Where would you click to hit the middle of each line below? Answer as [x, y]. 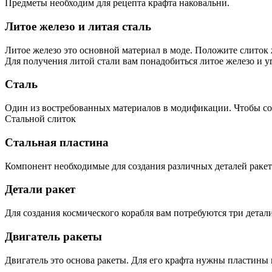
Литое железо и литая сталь [78, 27]
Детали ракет [40, 189]
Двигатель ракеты [53, 236]
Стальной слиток [40, 119]
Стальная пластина [57, 142]
